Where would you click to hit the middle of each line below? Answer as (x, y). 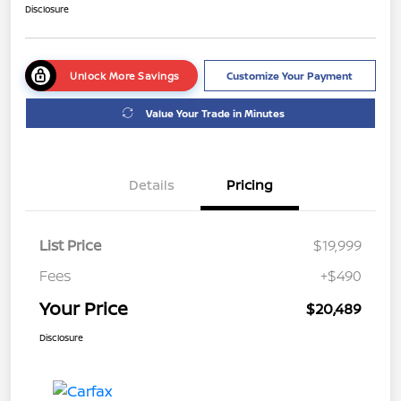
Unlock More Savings (125, 75)
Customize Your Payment (290, 75)
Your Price (84, 308)
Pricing (250, 184)
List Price (70, 245)
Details (151, 184)
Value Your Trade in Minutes (215, 113)
